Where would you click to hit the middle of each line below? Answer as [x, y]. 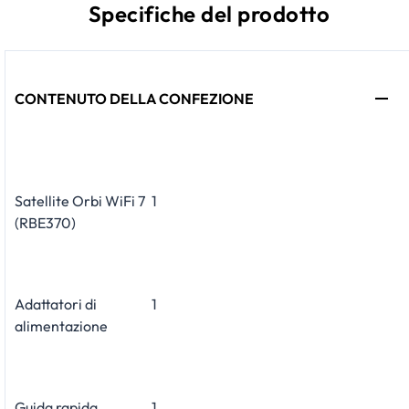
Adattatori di [56, 304]
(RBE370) [45, 222]
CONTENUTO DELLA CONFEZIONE [134, 98]
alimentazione [61, 325]
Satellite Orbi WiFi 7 [80, 200]
